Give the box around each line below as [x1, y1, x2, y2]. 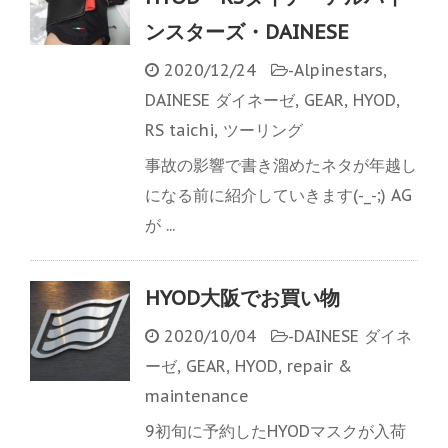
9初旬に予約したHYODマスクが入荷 [145, 421, 406, 442]
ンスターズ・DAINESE [145, 19, 349, 46]
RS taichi [145, 120, 214, 141]
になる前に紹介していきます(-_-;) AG [145, 185, 412, 206]
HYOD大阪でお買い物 [145, 285, 340, 312]
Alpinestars [294, 60, 383, 81]
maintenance [145, 386, 249, 407]
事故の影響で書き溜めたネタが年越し [145, 155, 417, 176]
